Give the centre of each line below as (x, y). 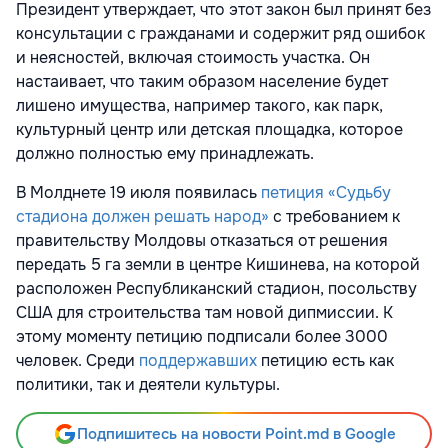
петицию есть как (327, 361)
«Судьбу (359, 193)
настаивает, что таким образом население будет (202, 82)
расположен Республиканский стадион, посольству (216, 289)
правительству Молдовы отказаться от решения (202, 241)
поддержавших (200, 361)
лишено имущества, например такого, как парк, (199, 106)
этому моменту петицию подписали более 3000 (202, 337)
